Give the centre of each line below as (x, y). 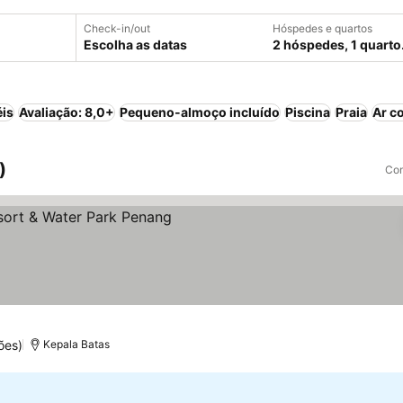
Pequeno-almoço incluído (200, 112)
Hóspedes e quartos (322, 28)
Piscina (308, 112)
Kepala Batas (77, 344)
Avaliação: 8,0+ (67, 112)
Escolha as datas (135, 45)
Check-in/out (117, 28)
